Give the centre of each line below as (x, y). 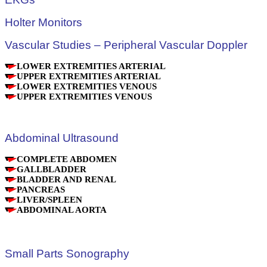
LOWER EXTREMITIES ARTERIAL (91, 66)
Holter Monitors (44, 22)
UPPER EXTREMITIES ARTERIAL (89, 76)
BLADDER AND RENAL (66, 179)
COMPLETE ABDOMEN (120, 159)
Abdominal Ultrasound (62, 138)
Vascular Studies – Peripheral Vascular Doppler (126, 45)
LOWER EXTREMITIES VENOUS (87, 86)
